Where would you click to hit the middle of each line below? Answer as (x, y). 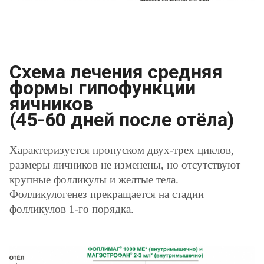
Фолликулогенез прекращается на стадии (107, 194)
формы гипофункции (103, 88)
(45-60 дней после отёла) (122, 119)
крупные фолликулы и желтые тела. (94, 179)
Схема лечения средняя (116, 72)
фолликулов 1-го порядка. (72, 209)
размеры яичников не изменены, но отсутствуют (125, 164)
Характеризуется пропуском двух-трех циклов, (122, 150)
